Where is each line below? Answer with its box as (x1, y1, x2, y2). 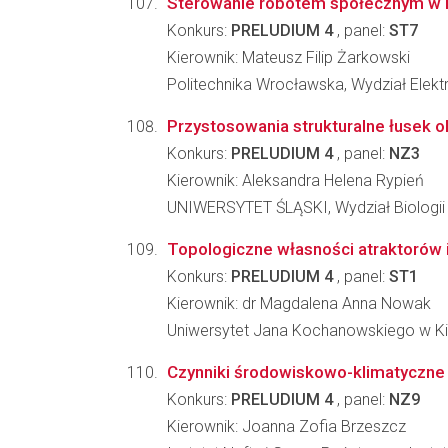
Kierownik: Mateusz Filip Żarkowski (167, 48, 410, 67)
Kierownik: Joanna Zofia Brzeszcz (167, 417, 406, 436)
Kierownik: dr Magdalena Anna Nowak (167, 294, 431, 313)
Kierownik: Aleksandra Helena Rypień (167, 171, 424, 190)
